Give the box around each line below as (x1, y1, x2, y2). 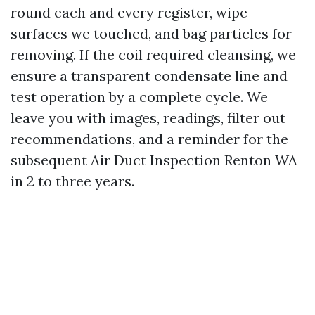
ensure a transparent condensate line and (11, 67, 288, 85)
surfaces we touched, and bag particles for (11, 25, 292, 43)
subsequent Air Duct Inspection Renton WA (11, 151, 297, 169)
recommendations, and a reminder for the (11, 130, 288, 148)
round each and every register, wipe (11, 4, 247, 22)
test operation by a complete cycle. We (11, 88, 268, 106)
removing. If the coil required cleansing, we (11, 46, 296, 64)
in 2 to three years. (11, 172, 134, 191)
